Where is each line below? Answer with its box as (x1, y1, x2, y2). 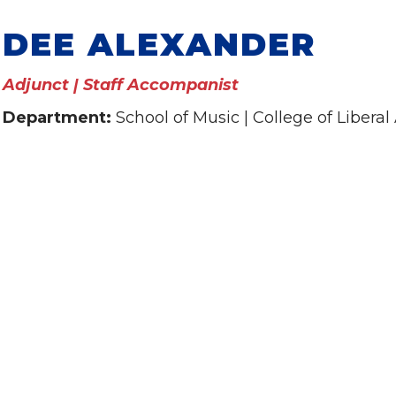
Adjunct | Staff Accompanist (3, 75, 239, 95)
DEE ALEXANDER (3, 25, 316, 64)
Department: (3, 108, 116, 127)
